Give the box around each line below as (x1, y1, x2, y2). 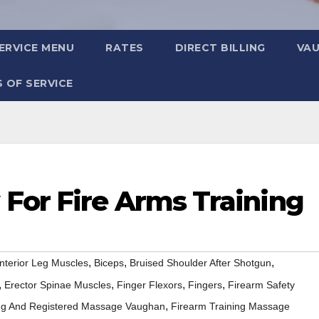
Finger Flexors (117, 279, 182, 291)
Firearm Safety (228, 279, 295, 291)
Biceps (94, 257, 124, 269)
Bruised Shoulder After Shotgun (130, 257, 271, 269)
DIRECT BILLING (174, 41, 266, 54)
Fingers (188, 279, 222, 291)
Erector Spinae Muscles (4, 279, 111, 291)
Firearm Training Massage (171, 300, 290, 313)
